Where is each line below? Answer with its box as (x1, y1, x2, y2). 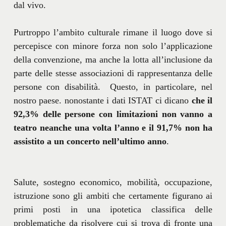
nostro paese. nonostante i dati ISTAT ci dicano (13, 95, 192, 106)
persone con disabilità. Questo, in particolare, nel (13, 82, 213, 92)
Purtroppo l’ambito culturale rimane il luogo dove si (13, 27, 213, 38)
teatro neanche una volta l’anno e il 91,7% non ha (13, 123, 213, 133)
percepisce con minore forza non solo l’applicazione (13, 41, 213, 51)
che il (191, 95, 213, 106)
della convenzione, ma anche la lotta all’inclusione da (13, 54, 213, 65)
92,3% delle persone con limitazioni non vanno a (13, 109, 213, 120)
